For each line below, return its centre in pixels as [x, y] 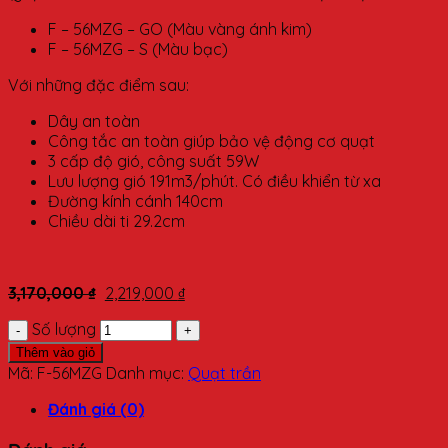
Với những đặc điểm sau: [98, 84]
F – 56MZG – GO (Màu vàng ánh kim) [180, 28]
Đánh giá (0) [96, 408]
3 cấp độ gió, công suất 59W [153, 160]
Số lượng [64, 328]
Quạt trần [224, 372]
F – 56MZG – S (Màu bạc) [138, 48]
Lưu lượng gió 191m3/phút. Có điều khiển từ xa [214, 180]
